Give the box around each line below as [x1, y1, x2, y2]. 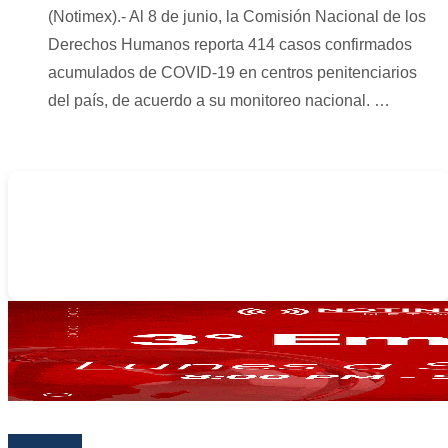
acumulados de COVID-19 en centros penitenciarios [48, 64, 417, 82]
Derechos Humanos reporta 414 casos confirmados [48, 36, 412, 54]
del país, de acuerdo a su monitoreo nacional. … [48, 92, 390, 110]
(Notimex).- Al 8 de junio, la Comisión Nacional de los [48, 8, 426, 26]
